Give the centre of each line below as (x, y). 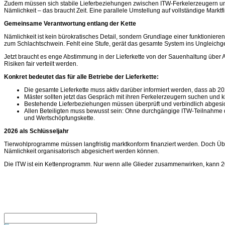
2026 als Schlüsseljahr (36, 131)
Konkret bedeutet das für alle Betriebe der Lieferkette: (81, 77)
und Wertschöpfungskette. (60, 118)
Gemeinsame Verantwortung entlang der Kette (70, 24)
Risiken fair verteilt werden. (41, 64)
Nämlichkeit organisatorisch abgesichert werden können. (82, 151)
